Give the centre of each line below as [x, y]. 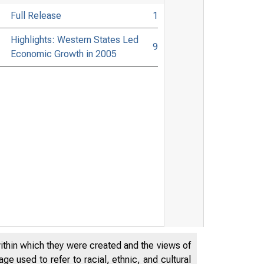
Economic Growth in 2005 [63, 54]
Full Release [36, 15]
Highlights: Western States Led [74, 39]
